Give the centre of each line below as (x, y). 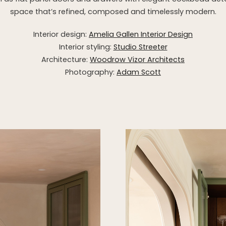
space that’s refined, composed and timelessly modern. (113, 12)
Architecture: (66, 60)
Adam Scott (139, 72)
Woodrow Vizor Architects (137, 60)
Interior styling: (86, 47)
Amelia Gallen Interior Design (141, 34)
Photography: (91, 72)
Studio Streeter (140, 47)
